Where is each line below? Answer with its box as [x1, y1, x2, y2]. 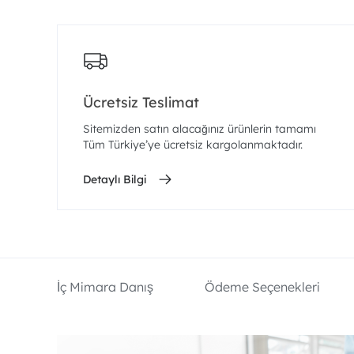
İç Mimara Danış [57, 279, 153, 295]
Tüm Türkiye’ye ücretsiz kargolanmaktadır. [83, 137, 303, 152]
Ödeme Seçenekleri [205, 279, 320, 295]
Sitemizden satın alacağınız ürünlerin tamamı [83, 122, 316, 136]
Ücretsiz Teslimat [83, 93, 199, 111]
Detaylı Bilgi [83, 172, 146, 186]
